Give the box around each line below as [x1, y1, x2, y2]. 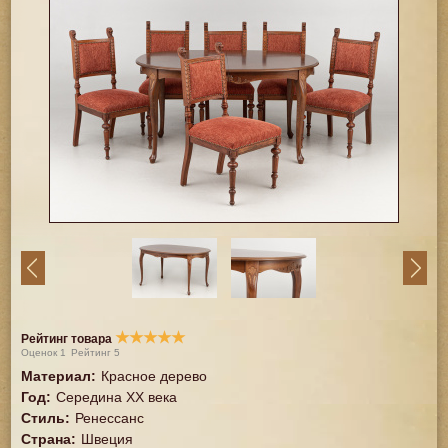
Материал [21, 368, 92, 384]
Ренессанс [75, 410, 145, 426]
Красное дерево [101, 368, 208, 384]
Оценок [21, 347, 61, 358]
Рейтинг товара [21, 332, 116, 346]
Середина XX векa [56, 389, 178, 405]
